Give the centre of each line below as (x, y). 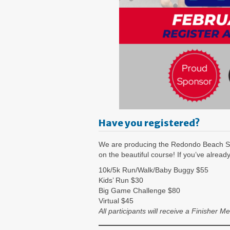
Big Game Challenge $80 (139, 191)
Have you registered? (149, 123)
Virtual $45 (116, 201)
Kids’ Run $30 (121, 180)
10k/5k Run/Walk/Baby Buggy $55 (154, 170)
